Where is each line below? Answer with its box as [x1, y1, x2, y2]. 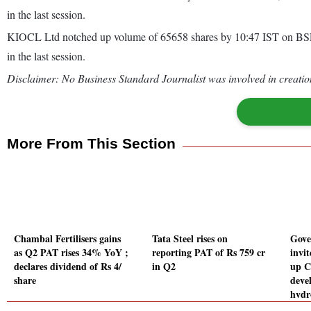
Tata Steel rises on [152, 231, 228, 246]
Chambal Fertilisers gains [14, 231, 121, 246]
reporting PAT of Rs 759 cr [152, 245, 265, 260]
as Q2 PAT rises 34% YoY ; [14, 245, 128, 260]
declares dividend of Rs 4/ [14, 259, 121, 274]
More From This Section [7, 135, 176, 151]
